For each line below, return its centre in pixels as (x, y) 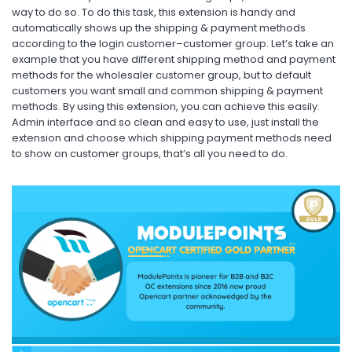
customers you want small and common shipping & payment (167, 90)
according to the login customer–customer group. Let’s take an (173, 43)
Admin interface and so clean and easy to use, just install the (165, 122)
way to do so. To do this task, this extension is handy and (154, 12)
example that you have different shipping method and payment (174, 59)
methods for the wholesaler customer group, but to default (161, 75)
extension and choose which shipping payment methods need (172, 137)
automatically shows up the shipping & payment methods (159, 27)
